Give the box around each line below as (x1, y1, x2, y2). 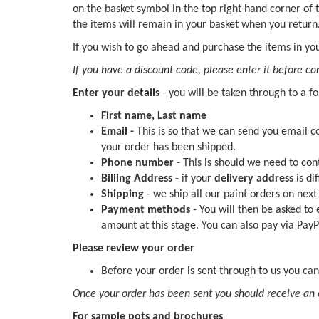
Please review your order (73, 243, 194, 254)
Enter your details (73, 88, 159, 99)
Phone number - (101, 157, 183, 169)
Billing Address (101, 173, 175, 184)
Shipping (101, 189, 147, 200)
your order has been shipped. (101, 142, 236, 153)
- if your (175, 173, 214, 184)
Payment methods (101, 204, 193, 216)
